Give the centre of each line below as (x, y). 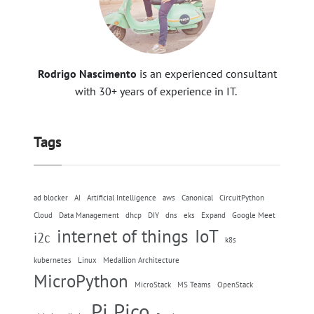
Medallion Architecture (141, 260)
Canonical (197, 198)
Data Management (89, 216)
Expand (213, 216)
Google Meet (254, 216)
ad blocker (51, 198)
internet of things (123, 237)
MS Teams (194, 285)
